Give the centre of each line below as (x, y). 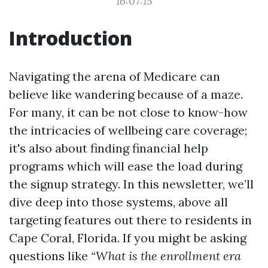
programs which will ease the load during (126, 166)
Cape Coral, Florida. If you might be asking (128, 238)
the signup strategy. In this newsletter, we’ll (131, 184)
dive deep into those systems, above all (118, 202)
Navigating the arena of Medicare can (115, 76)
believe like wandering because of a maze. (126, 94)
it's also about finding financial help (109, 148)
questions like (50, 256)
